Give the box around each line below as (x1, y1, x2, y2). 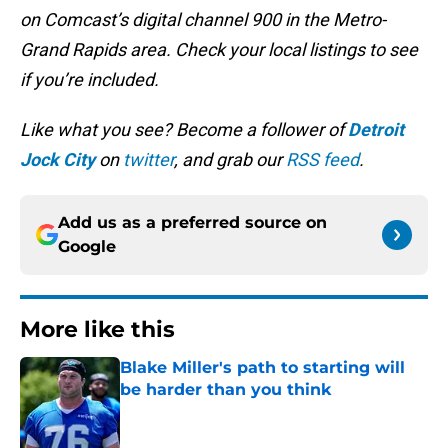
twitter (123, 149, 174, 171)
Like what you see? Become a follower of (20, 119, 348, 141)
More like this (20, 316, 175, 344)
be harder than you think (120, 380, 331, 400)
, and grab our (174, 149, 286, 171)
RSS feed (286, 149, 359, 171)
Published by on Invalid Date (119, 401, 293, 418)
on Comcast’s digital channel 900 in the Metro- (20, 9, 386, 31)
